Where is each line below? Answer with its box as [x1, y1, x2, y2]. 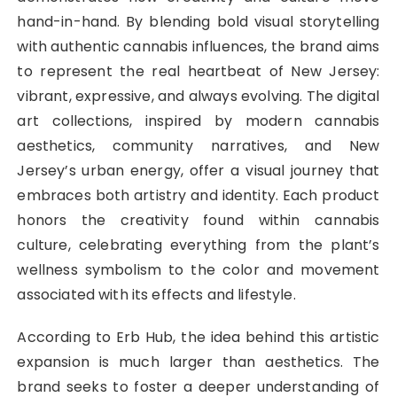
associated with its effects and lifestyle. [17, 284, 296, 306]
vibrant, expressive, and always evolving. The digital [17, 86, 380, 107]
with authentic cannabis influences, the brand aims [17, 36, 380, 58]
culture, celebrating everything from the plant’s [17, 235, 380, 256]
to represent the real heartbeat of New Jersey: [17, 61, 380, 82]
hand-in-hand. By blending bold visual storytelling [17, 12, 380, 33]
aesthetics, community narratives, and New [17, 136, 380, 157]
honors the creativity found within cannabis [17, 210, 380, 231]
